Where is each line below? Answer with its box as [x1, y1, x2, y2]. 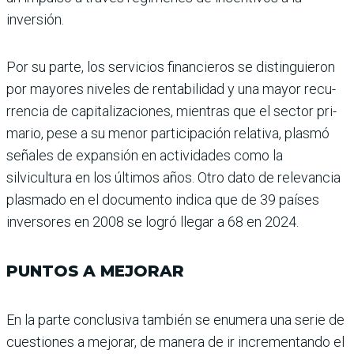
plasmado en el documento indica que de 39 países [6, 190, 319, 208]
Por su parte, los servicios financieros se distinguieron [6, 58, 335, 75]
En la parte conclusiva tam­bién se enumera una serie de [6, 311, 345, 328]
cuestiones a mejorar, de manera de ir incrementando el [6, 333, 345, 350]
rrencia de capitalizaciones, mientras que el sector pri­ [6, 102, 337, 119]
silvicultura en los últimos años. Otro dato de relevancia [6, 168, 341, 186]
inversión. [6, 10, 64, 28]
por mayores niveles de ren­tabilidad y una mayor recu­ [6, 80, 336, 97]
